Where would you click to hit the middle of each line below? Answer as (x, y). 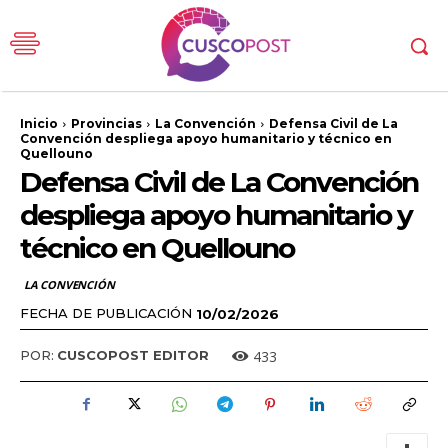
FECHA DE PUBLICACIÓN (106, 312)
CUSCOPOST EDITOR (133, 355)
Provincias (106, 124)
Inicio (39, 124)
